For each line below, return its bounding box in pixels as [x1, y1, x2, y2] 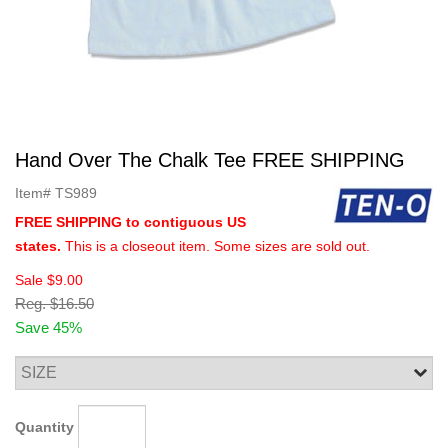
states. [15, 238, 65, 254]
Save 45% [15, 319, 82, 336]
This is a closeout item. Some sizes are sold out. [65, 238, 370, 254]
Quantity [15, 418, 74, 435]
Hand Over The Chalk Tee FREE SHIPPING [15, 149, 405, 171]
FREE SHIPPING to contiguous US [15, 214, 246, 230]
